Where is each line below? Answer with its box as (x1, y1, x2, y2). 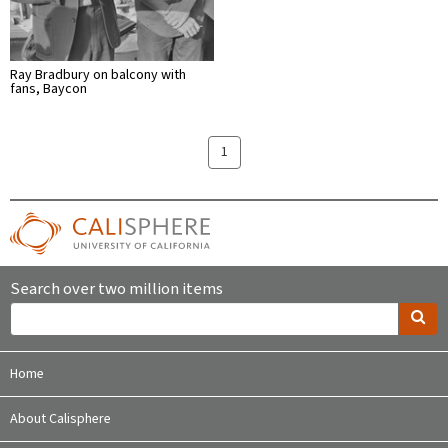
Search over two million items (10, 276, 223, 301)
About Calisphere (10, 408, 111, 429)
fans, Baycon (10, 78, 87, 99)
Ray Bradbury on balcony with (10, 64, 186, 85)
